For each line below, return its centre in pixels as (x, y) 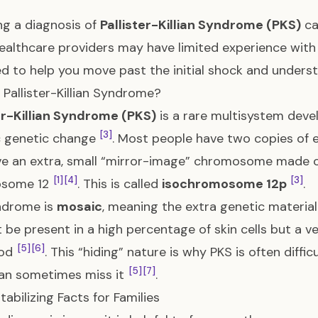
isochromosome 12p (224, 184)
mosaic (79, 207)
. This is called (120, 184)
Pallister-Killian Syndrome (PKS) (201, 25)
